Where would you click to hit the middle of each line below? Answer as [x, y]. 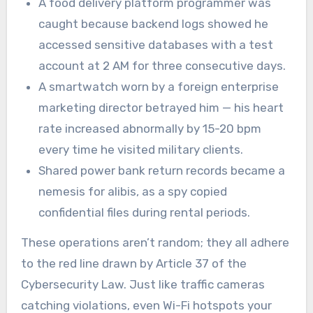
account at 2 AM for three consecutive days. [162, 65]
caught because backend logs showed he [154, 23]
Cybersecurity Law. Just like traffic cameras [143, 284]
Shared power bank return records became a [162, 170]
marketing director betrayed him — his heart [161, 107]
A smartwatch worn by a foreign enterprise [159, 86]
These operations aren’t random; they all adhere [155, 242]
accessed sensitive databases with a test [156, 44]
